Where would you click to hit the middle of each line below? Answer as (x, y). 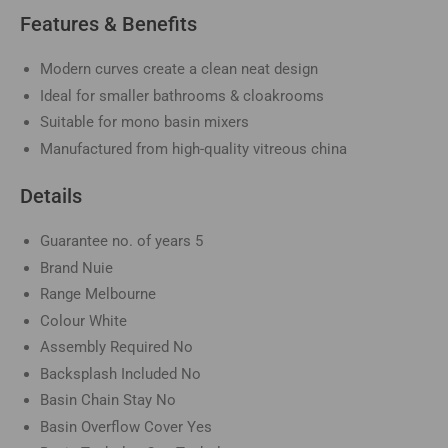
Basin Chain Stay (98, 400)
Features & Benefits (108, 24)
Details (51, 196)
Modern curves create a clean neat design (179, 69)
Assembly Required (106, 347)
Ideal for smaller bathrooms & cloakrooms (182, 95)
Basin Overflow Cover (113, 426)
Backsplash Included (110, 373)
